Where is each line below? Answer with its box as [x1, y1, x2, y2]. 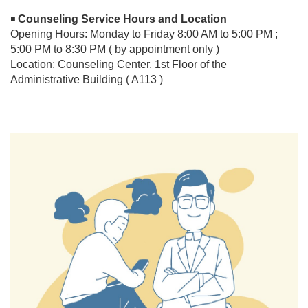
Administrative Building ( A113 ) [10, 74, 163, 86]
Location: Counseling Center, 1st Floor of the [10, 58, 227, 71]
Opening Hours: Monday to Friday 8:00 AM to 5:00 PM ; [10, 28, 278, 41]
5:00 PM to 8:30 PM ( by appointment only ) [10, 43, 219, 56]
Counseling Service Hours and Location [18, 13, 227, 25]
